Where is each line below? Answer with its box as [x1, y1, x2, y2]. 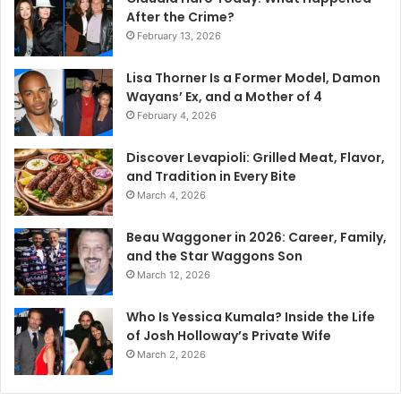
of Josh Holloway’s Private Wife [126, 327, 331, 346]
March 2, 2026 [137, 348, 206, 362]
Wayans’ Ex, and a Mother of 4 [126, 88, 322, 107]
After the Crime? [126, 8, 235, 27]
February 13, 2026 [137, 30, 221, 43]
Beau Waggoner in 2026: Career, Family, [126, 228, 387, 247]
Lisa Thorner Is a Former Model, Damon [126, 69, 380, 88]
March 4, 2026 [137, 189, 206, 202]
